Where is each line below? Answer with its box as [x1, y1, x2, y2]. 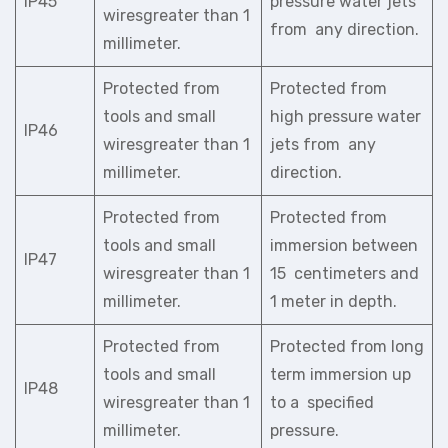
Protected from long [270, 337, 424, 356]
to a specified [270, 393, 374, 412]
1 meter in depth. [270, 292, 397, 311]
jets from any [270, 135, 376, 154]
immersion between [270, 236, 418, 255]
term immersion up [270, 365, 411, 384]
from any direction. [270, 20, 419, 39]
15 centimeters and [270, 264, 419, 283]
